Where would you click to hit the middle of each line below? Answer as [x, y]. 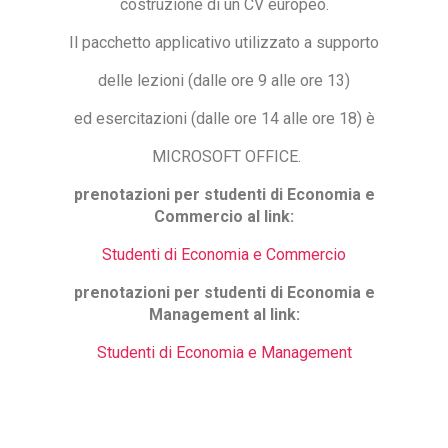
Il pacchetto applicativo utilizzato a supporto [224, 43]
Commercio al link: [224, 217]
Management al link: [224, 315]
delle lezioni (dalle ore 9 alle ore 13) [224, 81]
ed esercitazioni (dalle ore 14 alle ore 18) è [224, 119]
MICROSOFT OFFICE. [224, 157]
